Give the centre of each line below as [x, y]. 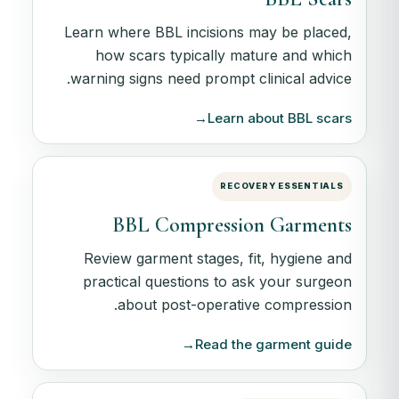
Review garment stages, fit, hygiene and [217, 259]
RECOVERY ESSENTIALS [282, 186]
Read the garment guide [273, 345]
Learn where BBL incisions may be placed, [208, 32]
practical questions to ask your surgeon [217, 282]
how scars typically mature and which [223, 55]
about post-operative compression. [234, 305]
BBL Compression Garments [232, 225]
